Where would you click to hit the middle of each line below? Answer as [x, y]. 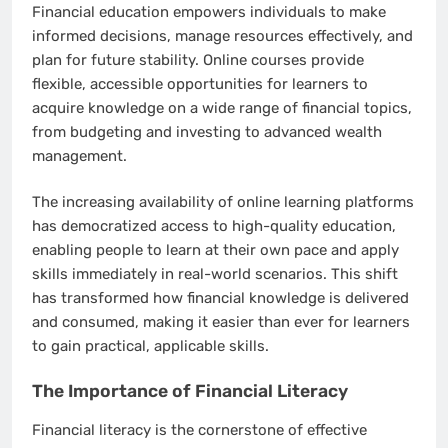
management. [79, 155]
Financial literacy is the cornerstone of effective [199, 430]
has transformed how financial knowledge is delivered [220, 298]
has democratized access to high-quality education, [214, 226]
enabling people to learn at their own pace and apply [215, 250]
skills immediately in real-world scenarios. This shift [215, 274]
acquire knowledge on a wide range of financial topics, [222, 107]
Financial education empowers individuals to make [209, 11]
